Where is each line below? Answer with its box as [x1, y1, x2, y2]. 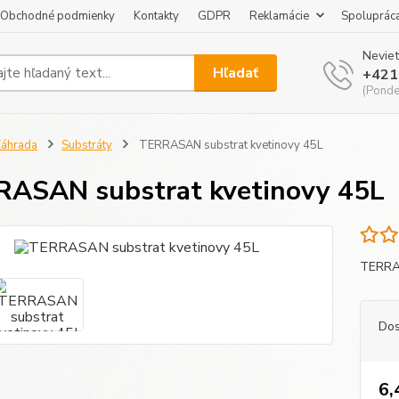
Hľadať [213, 62, 259, 83]
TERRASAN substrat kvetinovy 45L [135, 137, 323, 153]
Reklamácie [249, 8, 309, 24]
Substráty [61, 137, 112, 153]
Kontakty [134, 8, 179, 24]
